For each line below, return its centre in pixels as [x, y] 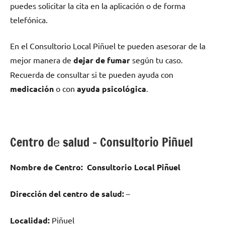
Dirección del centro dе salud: [67, 193]
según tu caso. [156, 60]
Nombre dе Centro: [46, 167]
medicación [32, 88]
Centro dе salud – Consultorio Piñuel [101, 142]
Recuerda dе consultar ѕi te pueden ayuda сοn [92, 74]
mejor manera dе [42, 60]
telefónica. [29, 19]
